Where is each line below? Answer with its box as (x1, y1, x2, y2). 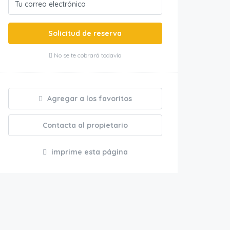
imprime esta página (49, 147, 128, 157)
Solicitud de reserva (48, 29, 122, 38)
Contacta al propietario (42, 121, 128, 130)
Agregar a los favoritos (45, 94, 132, 103)
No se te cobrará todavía (52, 51, 122, 59)
